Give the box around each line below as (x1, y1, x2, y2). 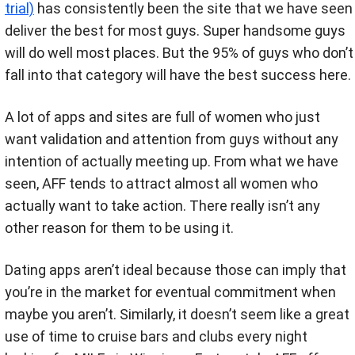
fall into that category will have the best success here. (5, 67, 351, 84)
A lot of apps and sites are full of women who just (5, 109, 320, 126)
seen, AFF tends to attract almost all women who (5, 175, 318, 193)
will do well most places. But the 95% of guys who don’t (5, 44, 353, 62)
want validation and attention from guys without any (5, 131, 338, 148)
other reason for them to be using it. (5, 219, 234, 237)
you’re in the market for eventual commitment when (5, 284, 336, 301)
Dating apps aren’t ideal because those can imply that (5, 261, 346, 279)
